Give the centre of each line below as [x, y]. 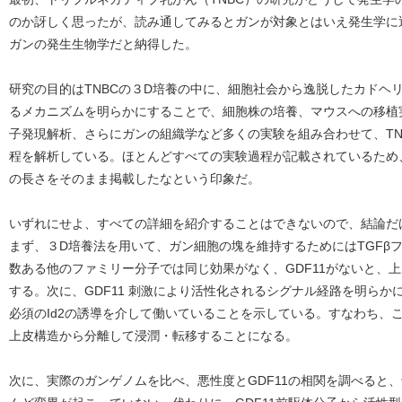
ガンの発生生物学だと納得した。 [103, 44]
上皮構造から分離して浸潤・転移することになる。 [153, 335]
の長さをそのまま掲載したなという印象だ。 [135, 178]
